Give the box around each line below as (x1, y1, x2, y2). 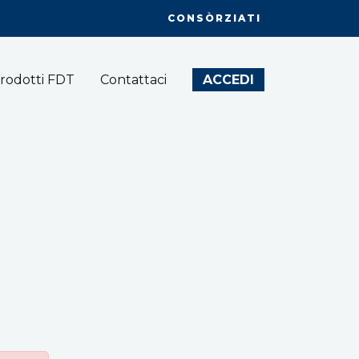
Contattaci (100, 71, 167, 87)
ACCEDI (203, 71, 254, 87)
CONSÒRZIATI (167, 12, 261, 24)
